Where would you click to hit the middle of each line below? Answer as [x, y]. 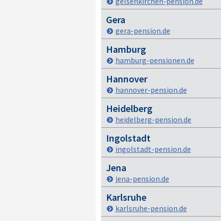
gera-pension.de [143, 31]
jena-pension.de [142, 179]
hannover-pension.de [151, 90]
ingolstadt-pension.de [153, 149]
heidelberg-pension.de [153, 119]
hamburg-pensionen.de [155, 60]
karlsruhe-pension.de [151, 208]
